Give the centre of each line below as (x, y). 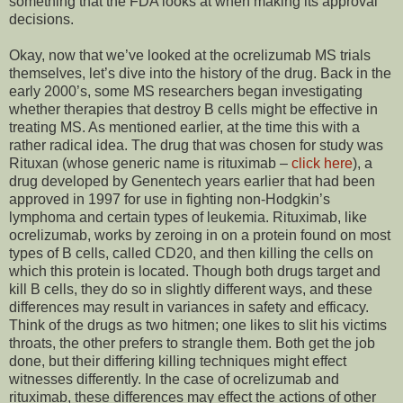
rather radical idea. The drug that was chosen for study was (196, 146)
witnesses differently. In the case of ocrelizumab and (174, 380)
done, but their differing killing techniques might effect (178, 362)
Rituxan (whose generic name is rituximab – (150, 164)
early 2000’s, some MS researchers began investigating (186, 92)
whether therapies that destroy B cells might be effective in (193, 110)
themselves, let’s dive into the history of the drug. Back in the (200, 74)
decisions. (41, 20)
